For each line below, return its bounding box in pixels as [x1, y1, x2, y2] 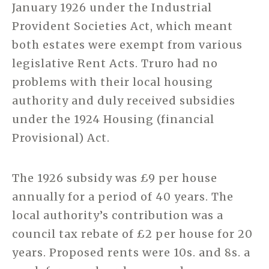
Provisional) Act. [12, 131, 110, 145]
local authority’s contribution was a [12, 208, 223, 223]
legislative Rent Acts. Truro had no [12, 56, 218, 71]
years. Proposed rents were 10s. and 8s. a [12, 246, 250, 260]
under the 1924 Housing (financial [12, 112, 214, 127]
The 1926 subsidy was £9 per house [12, 171, 217, 186]
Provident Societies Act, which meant [12, 19, 233, 34]
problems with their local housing [12, 75, 213, 89]
